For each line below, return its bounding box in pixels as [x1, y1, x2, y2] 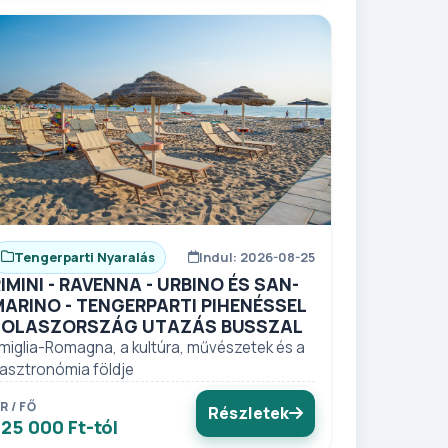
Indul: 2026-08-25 [198, 247, 315, 266]
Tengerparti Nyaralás [14, 247, 156, 266]
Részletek [207, 401, 289, 424]
